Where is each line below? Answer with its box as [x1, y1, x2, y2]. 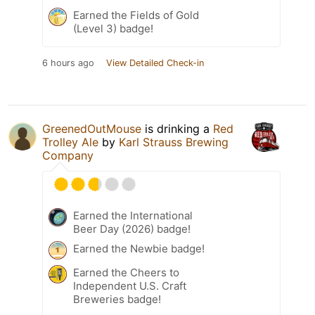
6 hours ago [42, 57, 94, 68]
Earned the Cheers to [73, 265, 179, 279]
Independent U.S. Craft [73, 278, 186, 292]
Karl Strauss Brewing [119, 134, 229, 149]
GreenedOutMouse [42, 121, 141, 136]
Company [42, 148, 94, 162]
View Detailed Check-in [106, 57, 204, 68]
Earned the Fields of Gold [73, 8, 199, 22]
